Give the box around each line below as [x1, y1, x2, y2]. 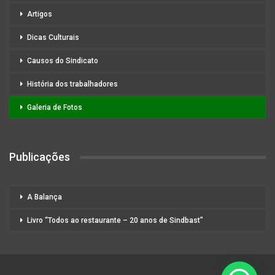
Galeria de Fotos [27, 103, 82, 112]
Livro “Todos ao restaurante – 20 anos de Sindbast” [27, 215, 203, 225]
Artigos [27, 10, 52, 18]
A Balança [27, 192, 62, 201]
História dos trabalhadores [27, 80, 118, 88]
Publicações [9, 150, 70, 163]
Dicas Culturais [27, 33, 79, 42]
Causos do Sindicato [27, 56, 98, 65]
